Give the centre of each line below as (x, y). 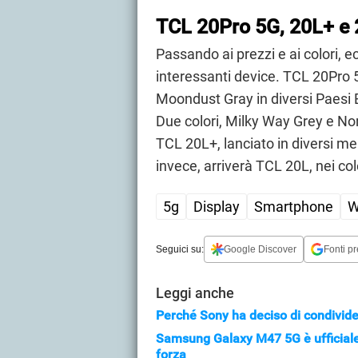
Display (217, 207)
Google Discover (260, 249)
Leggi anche (195, 293)
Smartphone (294, 207)
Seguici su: (180, 249)
